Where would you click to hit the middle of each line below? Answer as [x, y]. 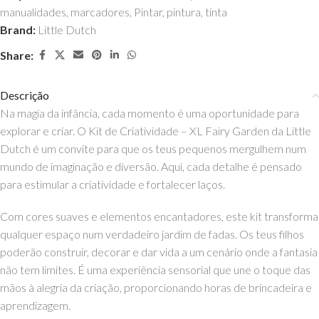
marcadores [100, 12]
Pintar [148, 12]
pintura [184, 12]
